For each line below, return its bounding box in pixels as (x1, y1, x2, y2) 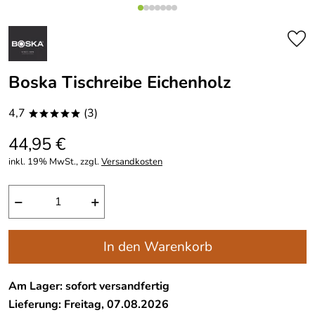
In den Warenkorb (103, 238, 212, 256)
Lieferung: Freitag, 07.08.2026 (8, 296, 169, 312)
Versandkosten (101, 155, 162, 168)
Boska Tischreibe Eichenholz (8, 71, 231, 94)
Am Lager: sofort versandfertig (8, 278, 169, 294)
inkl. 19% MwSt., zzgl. (8, 155, 101, 168)
